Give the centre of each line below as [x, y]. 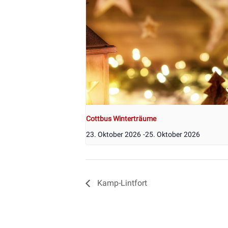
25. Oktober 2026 [173, 135]
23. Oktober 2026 [113, 135]
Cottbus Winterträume [121, 119]
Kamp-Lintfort [121, 183]
